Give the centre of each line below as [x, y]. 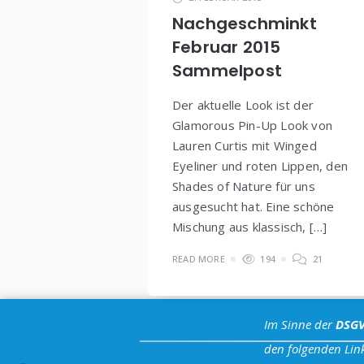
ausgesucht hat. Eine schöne [253, 206]
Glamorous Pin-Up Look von [252, 125]
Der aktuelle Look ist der [243, 104]
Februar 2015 [227, 47]
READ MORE [199, 258]
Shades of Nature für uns [244, 186]
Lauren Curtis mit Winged [245, 145]
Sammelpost [227, 70]
